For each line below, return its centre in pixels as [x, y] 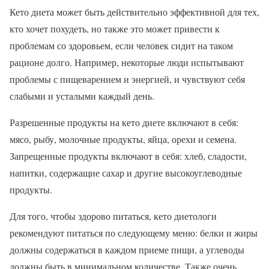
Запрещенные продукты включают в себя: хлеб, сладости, [128, 156]
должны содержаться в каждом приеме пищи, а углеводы [127, 249]
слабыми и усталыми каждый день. [82, 95]
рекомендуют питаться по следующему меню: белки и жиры [134, 232]
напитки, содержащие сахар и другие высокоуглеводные [126, 172]
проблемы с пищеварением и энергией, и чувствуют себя [127, 79]
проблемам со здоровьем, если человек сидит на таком [121, 45]
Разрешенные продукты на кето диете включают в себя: [124, 122]
